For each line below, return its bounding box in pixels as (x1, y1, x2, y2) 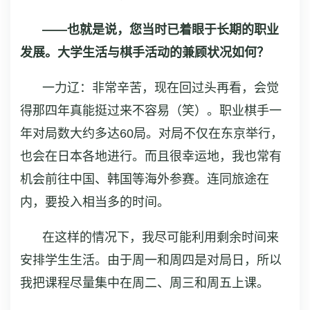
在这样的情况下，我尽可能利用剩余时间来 (42, 230, 279, 244)
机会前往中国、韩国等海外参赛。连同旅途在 (20, 172, 269, 186)
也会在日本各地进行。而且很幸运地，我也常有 (20, 149, 282, 163)
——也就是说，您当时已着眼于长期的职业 (42, 22, 279, 37)
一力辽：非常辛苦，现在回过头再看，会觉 (42, 80, 279, 95)
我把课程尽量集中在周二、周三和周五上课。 (20, 275, 269, 290)
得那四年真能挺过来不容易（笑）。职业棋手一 (20, 103, 282, 118)
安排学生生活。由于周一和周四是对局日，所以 (20, 253, 282, 267)
